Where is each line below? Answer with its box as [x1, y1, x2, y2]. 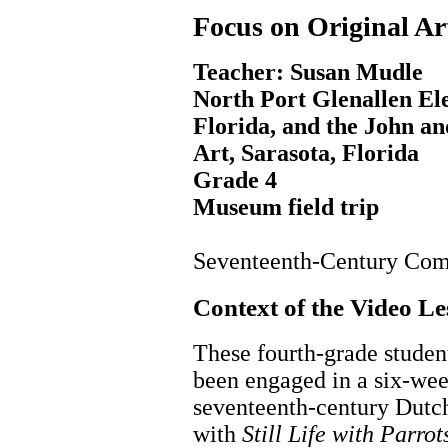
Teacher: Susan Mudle [193, 59, 423, 85]
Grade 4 [193, 167, 277, 193]
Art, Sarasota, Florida [193, 140, 419, 166]
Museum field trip [193, 194, 379, 220]
